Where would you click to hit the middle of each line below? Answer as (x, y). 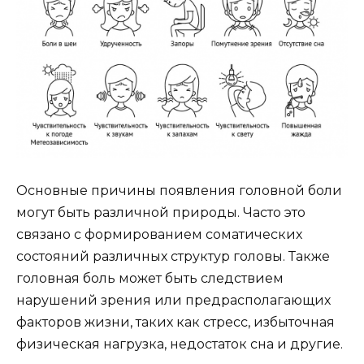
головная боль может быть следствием (150, 279)
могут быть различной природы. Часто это (161, 213)
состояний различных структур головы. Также (173, 257)
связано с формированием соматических (159, 235)
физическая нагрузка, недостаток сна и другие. (180, 344)
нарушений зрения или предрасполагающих (173, 301)
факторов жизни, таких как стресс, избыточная (175, 323)
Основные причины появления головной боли (179, 191)
